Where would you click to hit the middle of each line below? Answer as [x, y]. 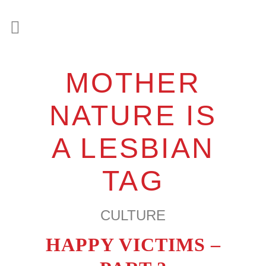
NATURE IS [133, 115]
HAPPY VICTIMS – [133, 245]
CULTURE [133, 215]
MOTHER [133, 83]
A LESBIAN [133, 148]
